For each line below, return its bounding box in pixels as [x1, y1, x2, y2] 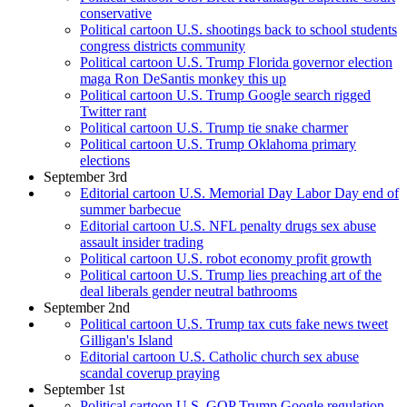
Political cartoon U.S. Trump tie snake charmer [80, 120, 348, 136]
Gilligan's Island [80, 333, 173, 349]
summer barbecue [80, 202, 181, 218]
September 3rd [44, 169, 127, 185]
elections [80, 153, 130, 169]
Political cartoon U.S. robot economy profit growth [80, 251, 372, 267]
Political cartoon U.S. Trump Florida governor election [80, 55, 392, 71]
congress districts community [80, 38, 245, 55]
